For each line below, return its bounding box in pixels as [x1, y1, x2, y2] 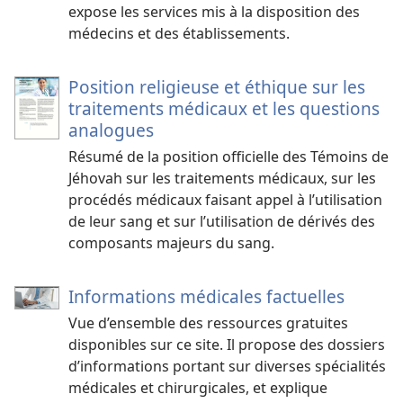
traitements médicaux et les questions [68, 95, 380, 121]
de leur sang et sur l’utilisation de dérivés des [68, 210, 375, 231]
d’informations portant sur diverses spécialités [68, 355, 386, 376]
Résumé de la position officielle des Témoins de [68, 146, 389, 166]
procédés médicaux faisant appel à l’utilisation [68, 189, 382, 210]
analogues [68, 117, 154, 142]
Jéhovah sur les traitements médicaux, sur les [68, 167, 376, 188]
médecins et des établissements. [68, 22, 290, 43]
